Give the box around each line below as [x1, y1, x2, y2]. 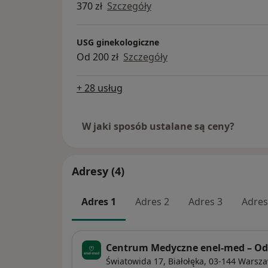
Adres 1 [81, 195, 116, 209]
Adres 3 [188, 195, 223, 209]
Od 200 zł [77, 50, 118, 63]
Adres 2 [135, 195, 169, 209]
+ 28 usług [77, 81, 123, 95]
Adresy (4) [72, 164, 124, 179]
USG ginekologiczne [77, 36, 159, 48]
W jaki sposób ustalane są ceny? [82, 120, 234, 133]
